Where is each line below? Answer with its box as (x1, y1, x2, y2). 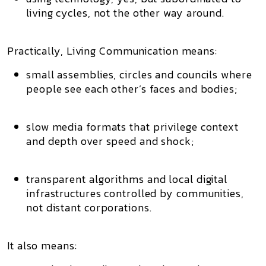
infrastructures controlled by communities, (26, 185, 244, 201)
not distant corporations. (26, 199, 152, 216)
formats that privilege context (83, 119, 239, 135)
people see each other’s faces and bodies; (26, 81, 237, 97)
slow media (26, 119, 84, 135)
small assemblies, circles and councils (26, 66, 218, 83)
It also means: (7, 237, 77, 254)
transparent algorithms (26, 171, 144, 187)
